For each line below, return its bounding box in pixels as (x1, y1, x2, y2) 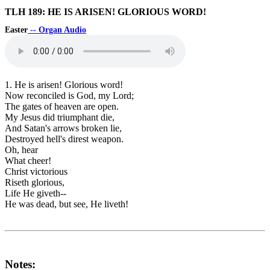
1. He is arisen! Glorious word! (5, 79, 123, 90)
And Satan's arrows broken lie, (5, 122, 122, 133)
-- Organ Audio (28, 24, 86, 34)
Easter (5, 24, 28, 34)
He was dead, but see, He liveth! (5, 198, 128, 209)
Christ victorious (5, 166, 67, 177)
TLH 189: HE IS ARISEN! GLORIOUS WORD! (5, 6, 206, 17)
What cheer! (5, 155, 51, 166)
